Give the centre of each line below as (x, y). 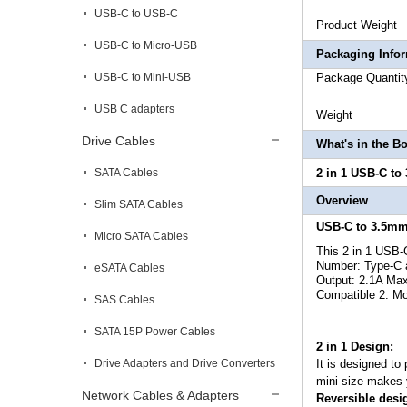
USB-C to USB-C (136, 14)
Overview (342, 200)
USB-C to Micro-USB (146, 45)
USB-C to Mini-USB (143, 77)
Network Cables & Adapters (160, 395)
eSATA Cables (129, 268)
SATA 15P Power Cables (155, 332)
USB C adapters (134, 109)
